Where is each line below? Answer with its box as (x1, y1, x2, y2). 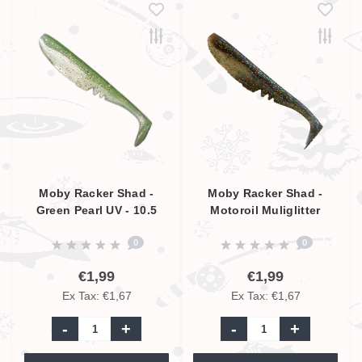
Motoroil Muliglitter (210, 204, 321, 217)
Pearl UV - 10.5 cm (213, 221, 318, 234)
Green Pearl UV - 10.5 (36, 204, 158, 217)
